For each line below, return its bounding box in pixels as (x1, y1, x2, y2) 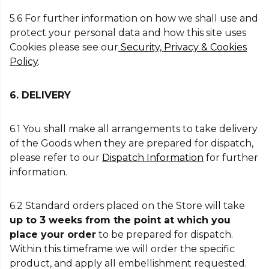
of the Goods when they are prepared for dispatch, (10, 138, 253, 149)
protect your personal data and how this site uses (10, 27, 246, 38)
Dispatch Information (102, 152, 204, 163)
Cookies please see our (10, 41, 118, 53)
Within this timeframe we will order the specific (10, 243, 235, 255)
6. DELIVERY (10, 89, 71, 101)
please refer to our (10, 152, 102, 163)
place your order (10, 229, 96, 240)
